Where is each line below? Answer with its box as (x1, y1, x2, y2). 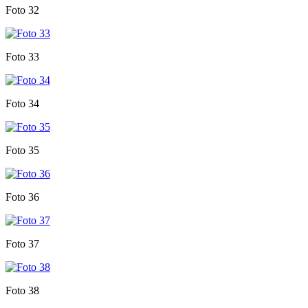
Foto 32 (5, 3, 39, 16)
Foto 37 (5, 237, 39, 250)
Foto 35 (5, 144, 39, 156)
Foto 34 (5, 97, 39, 109)
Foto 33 (5, 50, 39, 63)
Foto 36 (5, 190, 39, 203)
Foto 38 (5, 284, 39, 296)
